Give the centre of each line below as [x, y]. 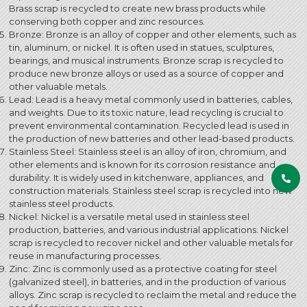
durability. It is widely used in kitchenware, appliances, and [136, 177]
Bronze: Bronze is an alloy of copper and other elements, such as [152, 34]
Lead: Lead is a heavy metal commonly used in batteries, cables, [151, 99]
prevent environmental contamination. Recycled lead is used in [149, 125]
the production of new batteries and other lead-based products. [152, 138]
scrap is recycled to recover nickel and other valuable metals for [151, 242]
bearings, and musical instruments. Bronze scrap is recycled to [146, 60]
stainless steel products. [62, 203]
